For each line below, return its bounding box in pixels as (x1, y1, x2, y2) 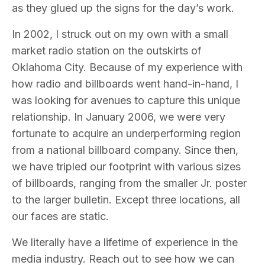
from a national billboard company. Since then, (12, 144, 238, 157)
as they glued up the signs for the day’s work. (12, 2, 234, 15)
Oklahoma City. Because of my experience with (12, 61, 243, 74)
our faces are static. (12, 210, 109, 223)
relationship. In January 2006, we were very (12, 111, 225, 124)
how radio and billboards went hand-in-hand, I (12, 77, 238, 91)
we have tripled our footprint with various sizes (12, 160, 241, 173)
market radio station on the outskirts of (12, 44, 202, 57)
